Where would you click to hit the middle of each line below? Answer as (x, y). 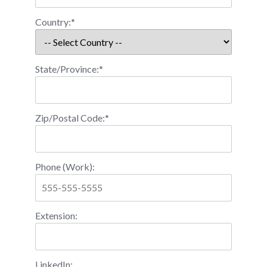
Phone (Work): (65, 166)
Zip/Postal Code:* (72, 117)
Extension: (56, 215)
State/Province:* (69, 69)
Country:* (55, 21)
